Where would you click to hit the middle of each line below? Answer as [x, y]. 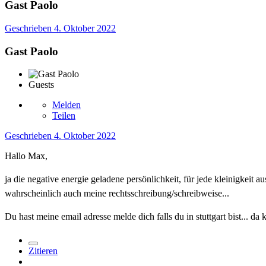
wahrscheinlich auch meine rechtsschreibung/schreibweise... [117, 194]
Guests [41, 85]
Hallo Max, [26, 156]
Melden [66, 105]
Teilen [64, 116]
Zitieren [43, 251]
